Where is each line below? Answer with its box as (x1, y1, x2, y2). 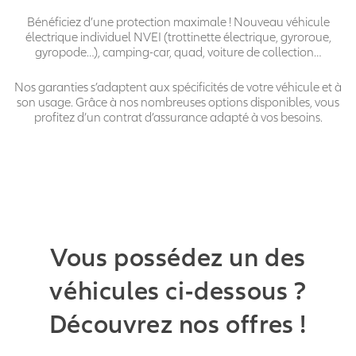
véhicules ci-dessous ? (49, 276, 307, 306)
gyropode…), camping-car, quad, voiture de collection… (35, 44, 321, 61)
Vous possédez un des (49, 242, 306, 273)
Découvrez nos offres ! (48, 309, 308, 339)
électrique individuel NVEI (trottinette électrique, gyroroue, (25, 29, 331, 46)
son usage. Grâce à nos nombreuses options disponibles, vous (17, 95, 339, 111)
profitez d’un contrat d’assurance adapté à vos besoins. (33, 110, 323, 126)
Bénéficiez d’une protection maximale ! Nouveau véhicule (26, 14, 330, 31)
